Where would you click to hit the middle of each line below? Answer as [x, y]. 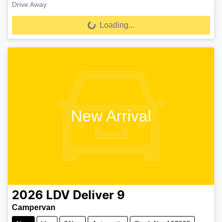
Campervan [34, 208]
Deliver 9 [99, 196]
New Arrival [111, 116]
